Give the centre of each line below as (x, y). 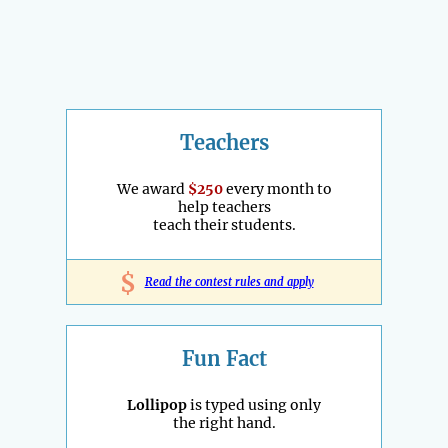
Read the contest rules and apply (229, 282)
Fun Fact (224, 359)
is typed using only (254, 405)
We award (152, 189)
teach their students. (224, 225)
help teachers (224, 207)
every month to (277, 189)
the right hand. (224, 423)
